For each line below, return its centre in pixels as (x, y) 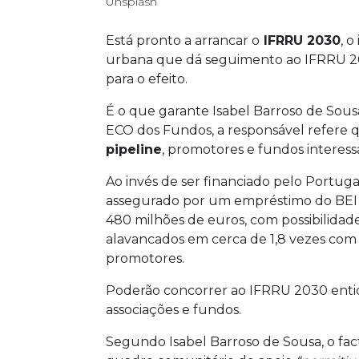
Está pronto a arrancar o (183, 40)
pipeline (134, 149)
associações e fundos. (175, 309)
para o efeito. (147, 79)
